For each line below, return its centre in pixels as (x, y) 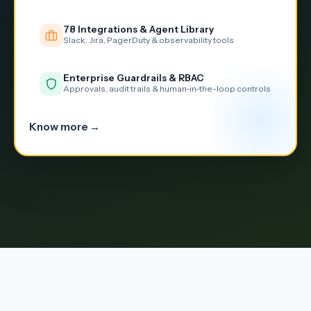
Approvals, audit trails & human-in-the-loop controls (167, 89)
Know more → (65, 127)
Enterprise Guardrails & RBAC (134, 78)
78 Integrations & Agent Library (138, 30)
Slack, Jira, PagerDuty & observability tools (149, 40)
